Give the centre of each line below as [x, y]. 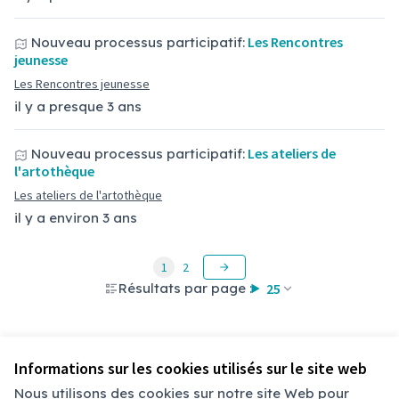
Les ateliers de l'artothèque [88, 195]
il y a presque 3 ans [78, 106]
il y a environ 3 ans [76, 218]
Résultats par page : [185, 288]
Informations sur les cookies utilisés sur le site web [191, 368]
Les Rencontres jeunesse [82, 84]
